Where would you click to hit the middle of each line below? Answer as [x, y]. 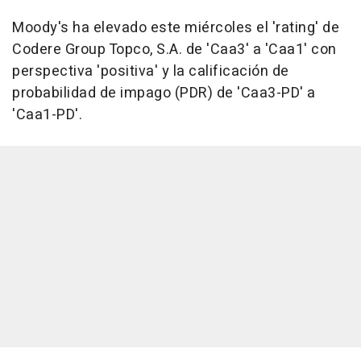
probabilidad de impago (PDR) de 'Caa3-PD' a [164, 93]
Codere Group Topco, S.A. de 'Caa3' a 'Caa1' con [174, 50]
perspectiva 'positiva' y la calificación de [151, 72]
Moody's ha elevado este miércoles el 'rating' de [176, 28]
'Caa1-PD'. [47, 115]
